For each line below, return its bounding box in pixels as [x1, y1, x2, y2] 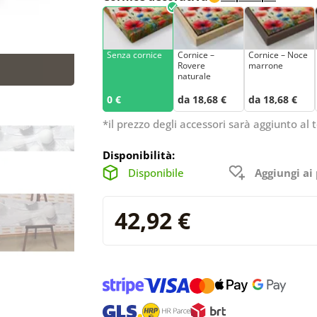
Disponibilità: [103, 147, 175, 162]
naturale [178, 69, 211, 82]
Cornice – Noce [248, 48, 308, 61]
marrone [248, 59, 283, 71]
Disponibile [128, 165, 184, 180]
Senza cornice [107, 48, 162, 61]
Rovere [178, 59, 205, 71]
